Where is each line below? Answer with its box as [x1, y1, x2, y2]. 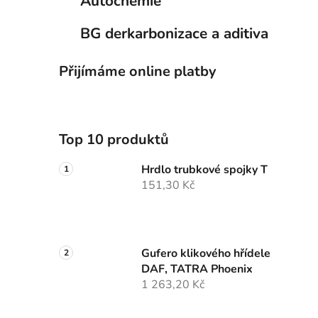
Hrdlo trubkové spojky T [141, 162, 268, 178]
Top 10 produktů [59, 130, 169, 150]
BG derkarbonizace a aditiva [80, 23, 268, 44]
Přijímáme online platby [59, 62, 216, 82]
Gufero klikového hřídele [141, 246, 270, 262]
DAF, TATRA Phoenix [141, 261, 253, 278]
